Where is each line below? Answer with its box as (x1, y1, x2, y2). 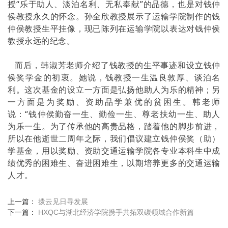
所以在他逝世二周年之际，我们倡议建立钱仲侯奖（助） (8, 133, 220, 144)
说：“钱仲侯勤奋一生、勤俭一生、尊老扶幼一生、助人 (8, 108, 220, 120)
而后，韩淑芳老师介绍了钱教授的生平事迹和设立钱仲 (8, 60, 220, 71)
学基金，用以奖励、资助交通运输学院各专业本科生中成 (8, 145, 220, 156)
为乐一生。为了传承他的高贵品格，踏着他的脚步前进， (8, 121, 220, 132)
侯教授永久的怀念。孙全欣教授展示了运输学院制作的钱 (8, 11, 220, 22)
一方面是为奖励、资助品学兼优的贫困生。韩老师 (8, 96, 220, 107)
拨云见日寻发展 (38, 197, 88, 206)
